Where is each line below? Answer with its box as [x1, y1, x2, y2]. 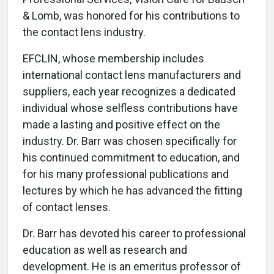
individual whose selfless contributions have [23, 102, 238, 115]
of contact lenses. [23, 201, 111, 214]
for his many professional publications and [23, 168, 229, 181]
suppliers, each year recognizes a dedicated [23, 85, 235, 98]
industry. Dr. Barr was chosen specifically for [23, 135, 237, 148]
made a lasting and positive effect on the [23, 118, 220, 131]
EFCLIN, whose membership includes [23, 52, 204, 65]
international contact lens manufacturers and [23, 68, 241, 82]
